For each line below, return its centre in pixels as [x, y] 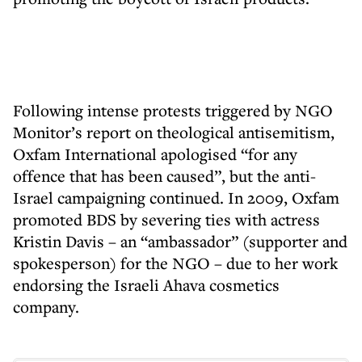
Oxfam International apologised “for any [155, 154]
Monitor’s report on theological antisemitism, [174, 132]
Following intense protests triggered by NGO [173, 110]
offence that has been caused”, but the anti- [164, 176]
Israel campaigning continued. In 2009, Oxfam [176, 198]
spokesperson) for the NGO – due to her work [175, 263]
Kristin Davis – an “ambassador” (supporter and [180, 241]
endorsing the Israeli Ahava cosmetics [146, 285]
